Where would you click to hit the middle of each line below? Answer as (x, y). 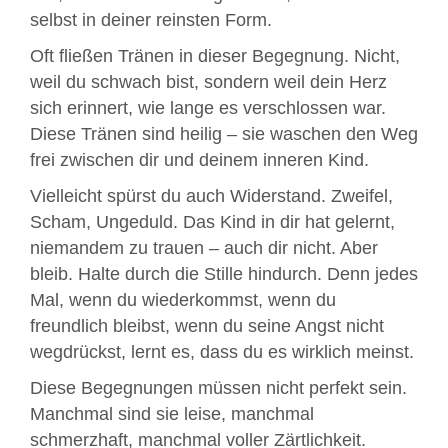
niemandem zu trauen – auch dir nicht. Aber (204, 248)
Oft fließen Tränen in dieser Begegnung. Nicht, (215, 56)
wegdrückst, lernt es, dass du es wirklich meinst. (222, 352)
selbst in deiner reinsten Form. (151, 20)
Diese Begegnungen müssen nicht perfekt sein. (218, 388)
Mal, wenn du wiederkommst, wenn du (183, 300)
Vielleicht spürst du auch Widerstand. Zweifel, (211, 196)
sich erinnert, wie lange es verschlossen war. (208, 108)
